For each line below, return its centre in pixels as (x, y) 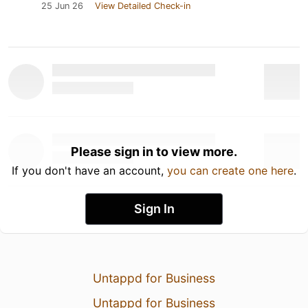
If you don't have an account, (89, 170)
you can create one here (230, 170)
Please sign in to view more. (154, 151)
